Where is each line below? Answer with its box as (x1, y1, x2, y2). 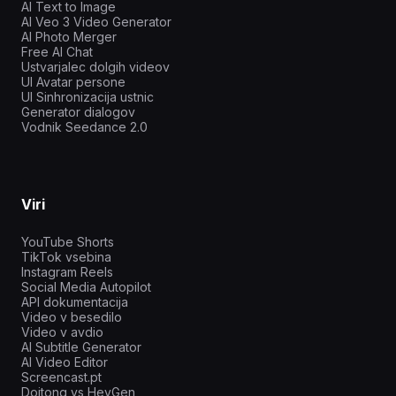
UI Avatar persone (21, 73, 126, 89)
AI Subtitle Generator (21, 339, 141, 354)
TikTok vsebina (21, 248, 111, 264)
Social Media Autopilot (21, 278, 151, 294)
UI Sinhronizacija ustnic (21, 88, 154, 104)
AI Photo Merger (21, 28, 117, 44)
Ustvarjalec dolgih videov (21, 58, 170, 74)
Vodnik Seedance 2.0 (21, 118, 148, 134)
